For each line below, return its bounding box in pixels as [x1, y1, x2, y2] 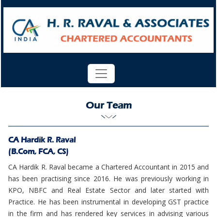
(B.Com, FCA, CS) [8, 147, 68, 156]
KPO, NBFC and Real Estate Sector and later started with [8, 186, 209, 195]
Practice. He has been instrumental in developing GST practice [8, 197, 209, 206]
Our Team [85, 100, 132, 111]
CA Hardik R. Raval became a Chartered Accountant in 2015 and [8, 162, 209, 171]
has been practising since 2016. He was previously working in [8, 174, 209, 183]
